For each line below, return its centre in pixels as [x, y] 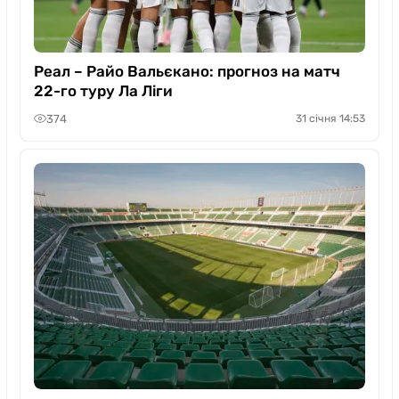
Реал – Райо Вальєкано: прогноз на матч [187, 71]
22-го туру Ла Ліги [103, 91]
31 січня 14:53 [330, 118]
